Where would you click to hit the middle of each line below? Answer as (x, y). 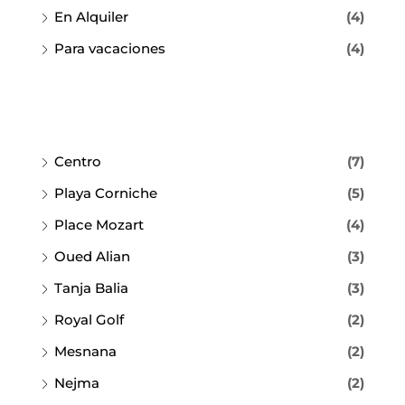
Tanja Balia (91, 287)
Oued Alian (92, 256)
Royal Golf (89, 319)
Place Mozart (99, 224)
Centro (78, 161)
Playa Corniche (106, 193)
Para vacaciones (110, 48)
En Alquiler (91, 16)
